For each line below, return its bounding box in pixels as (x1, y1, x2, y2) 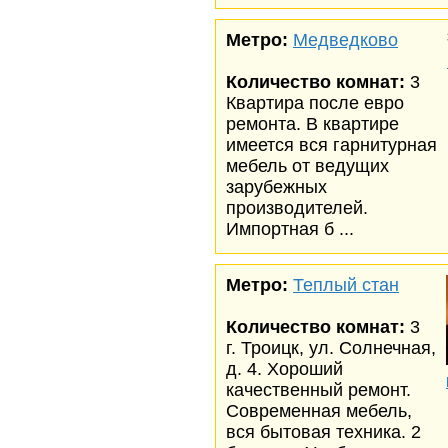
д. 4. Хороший (226, 359, 343, 379)
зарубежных (226, 177, 327, 197)
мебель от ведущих (226, 156, 389, 176)
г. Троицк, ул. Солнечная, (226, 338, 436, 358)
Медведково (293, 30, 398, 50)
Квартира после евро (226, 93, 404, 113)
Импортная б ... (226, 219, 354, 239)
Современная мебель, (226, 401, 412, 421)
